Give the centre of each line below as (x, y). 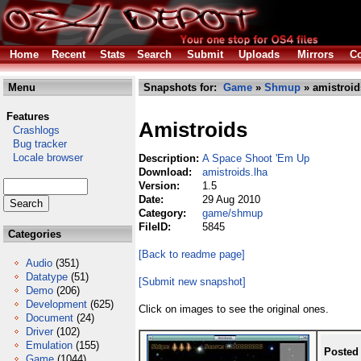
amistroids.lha (235, 172)
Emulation (49, 345)
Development (56, 304)
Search (154, 54)
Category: (164, 213)
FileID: (156, 227)
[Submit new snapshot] (192, 282)
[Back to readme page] (192, 254)
